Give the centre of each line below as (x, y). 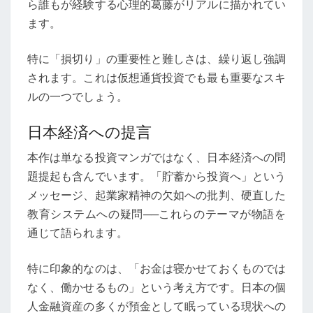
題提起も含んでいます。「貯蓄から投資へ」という (156, 176)
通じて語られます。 (78, 233)
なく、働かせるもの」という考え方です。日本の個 (156, 287)
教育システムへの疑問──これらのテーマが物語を (156, 214)
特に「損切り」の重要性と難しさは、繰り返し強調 (156, 59)
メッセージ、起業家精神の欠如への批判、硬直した (156, 195)
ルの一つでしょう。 (78, 96)
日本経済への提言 (89, 132)
